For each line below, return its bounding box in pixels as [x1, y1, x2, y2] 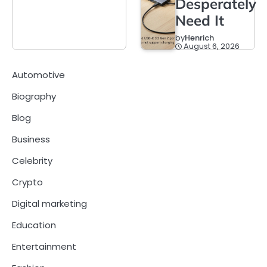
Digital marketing [12, 197, 87, 210]
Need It [175, 11, 224, 29]
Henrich [185, 32, 214, 44]
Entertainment [12, 240, 76, 253]
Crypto [12, 175, 43, 188]
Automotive [12, 68, 65, 81]
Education [12, 218, 56, 231]
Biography [12, 89, 56, 103]
